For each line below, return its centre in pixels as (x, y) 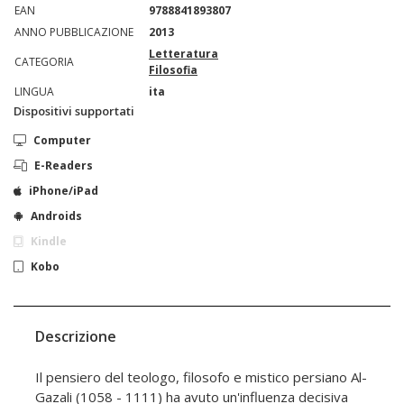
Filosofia (173, 70)
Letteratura (184, 54)
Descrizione (76, 337)
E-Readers (64, 166)
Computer (62, 141)
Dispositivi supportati (74, 111)
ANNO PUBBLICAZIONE (74, 32)
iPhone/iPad (64, 191)
